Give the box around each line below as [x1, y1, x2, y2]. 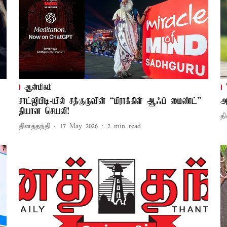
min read [113, 122, 141, 131]
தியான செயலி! [18, 106, 69, 117]
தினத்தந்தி [18, 122, 50, 131]
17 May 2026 [59, 122, 98, 131]
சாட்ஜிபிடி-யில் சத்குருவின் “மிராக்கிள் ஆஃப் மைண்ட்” [18, 96, 201, 106]
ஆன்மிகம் [24, 83, 52, 92]
